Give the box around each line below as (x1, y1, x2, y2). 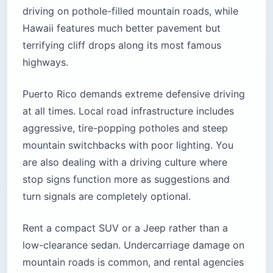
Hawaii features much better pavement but (23, 22, 221, 35)
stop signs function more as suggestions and (23, 173, 230, 186)
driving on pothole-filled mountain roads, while (23, 5, 238, 18)
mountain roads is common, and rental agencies (23, 256, 244, 269)
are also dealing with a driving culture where (23, 156, 227, 169)
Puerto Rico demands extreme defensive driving (23, 88, 245, 101)
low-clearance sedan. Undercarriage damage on (23, 239, 244, 252)
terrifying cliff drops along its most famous (23, 39, 221, 52)
